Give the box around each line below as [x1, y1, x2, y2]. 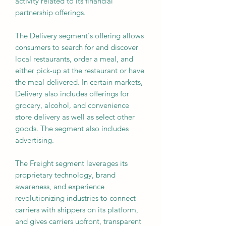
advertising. [15, 135, 56, 145]
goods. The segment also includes [15, 124, 129, 133]
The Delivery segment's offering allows [15, 31, 144, 40]
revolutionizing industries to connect [15, 193, 136, 203]
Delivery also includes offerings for [15, 89, 129, 98]
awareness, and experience [15, 182, 104, 191]
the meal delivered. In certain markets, [15, 77, 143, 87]
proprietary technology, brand [15, 170, 116, 180]
